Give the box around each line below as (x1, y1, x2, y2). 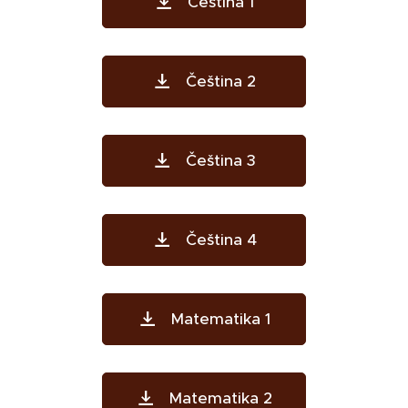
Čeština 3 (186, 150, 256, 170)
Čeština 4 (185, 229, 257, 250)
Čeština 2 (186, 71, 256, 91)
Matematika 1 (171, 309, 270, 329)
